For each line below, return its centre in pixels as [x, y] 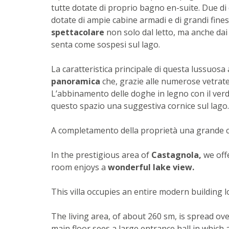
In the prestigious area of [101, 155]
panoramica [77, 82]
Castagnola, [176, 155]
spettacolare [78, 32]
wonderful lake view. [151, 167]
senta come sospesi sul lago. [106, 45]
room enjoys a [79, 167]
